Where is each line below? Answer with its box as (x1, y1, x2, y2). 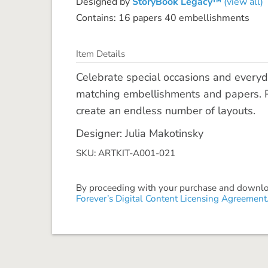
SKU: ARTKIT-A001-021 (76, 147, 175, 159)
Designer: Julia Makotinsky (76, 126, 203, 141)
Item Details (76, 47, 125, 60)
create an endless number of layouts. (76, 103, 255, 118)
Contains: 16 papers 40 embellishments (76, 11, 249, 25)
